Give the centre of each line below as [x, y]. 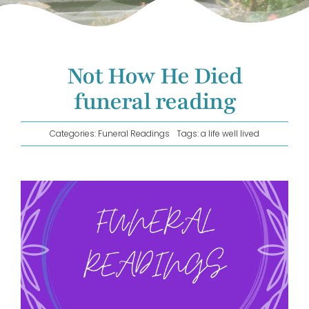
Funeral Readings [134, 133]
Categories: [74, 133]
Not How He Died [154, 76]
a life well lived [230, 133]
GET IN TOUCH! [57, 43]
